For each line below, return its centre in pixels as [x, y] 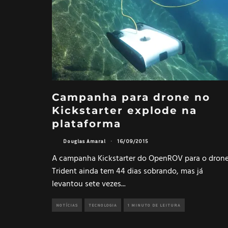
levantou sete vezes [87, 184]
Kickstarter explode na [124, 110]
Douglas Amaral [84, 141]
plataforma [87, 123]
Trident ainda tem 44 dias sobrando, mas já [127, 171]
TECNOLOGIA [103, 205]
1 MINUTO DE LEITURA [154, 205]
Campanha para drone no [131, 97]
